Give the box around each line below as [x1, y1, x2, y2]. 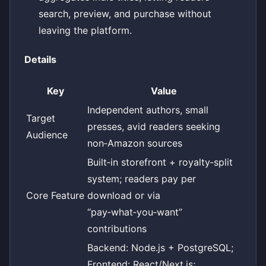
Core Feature [26, 189, 84, 201]
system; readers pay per [87, 172, 196, 185]
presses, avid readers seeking [87, 120, 220, 132]
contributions [87, 222, 147, 235]
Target [26, 112, 55, 124]
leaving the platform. [39, 24, 132, 37]
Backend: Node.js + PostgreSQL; [87, 241, 233, 254]
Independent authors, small [87, 103, 208, 116]
